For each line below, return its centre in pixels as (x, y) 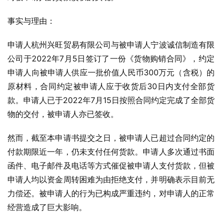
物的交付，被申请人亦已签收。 (63, 114)
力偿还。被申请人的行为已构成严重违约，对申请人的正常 (111, 193)
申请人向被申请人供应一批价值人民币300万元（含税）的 (111, 72)
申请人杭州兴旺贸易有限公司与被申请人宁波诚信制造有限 (111, 45)
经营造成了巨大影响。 (47, 207)
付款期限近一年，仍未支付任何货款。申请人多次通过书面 (111, 152)
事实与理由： (31, 21)
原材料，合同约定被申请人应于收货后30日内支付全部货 (111, 86)
